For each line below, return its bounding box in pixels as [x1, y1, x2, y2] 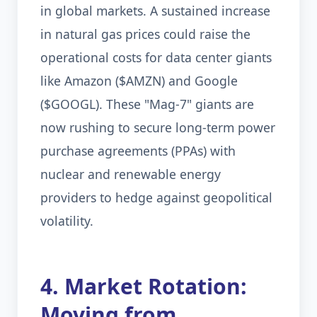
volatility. [40, 212, 93, 229]
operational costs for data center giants [40, 49, 272, 66]
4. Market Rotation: [40, 272, 247, 301]
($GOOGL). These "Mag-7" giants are [40, 96, 254, 113]
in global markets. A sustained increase [40, 2, 270, 19]
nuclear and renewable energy [40, 166, 221, 183]
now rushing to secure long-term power [40, 119, 275, 136]
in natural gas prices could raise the [40, 25, 250, 42]
